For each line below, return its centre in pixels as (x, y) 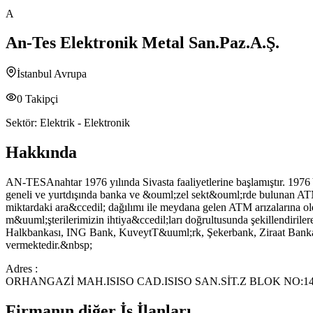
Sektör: (23, 123)
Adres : (22, 269)
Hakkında (41, 153)
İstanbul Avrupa (52, 74)
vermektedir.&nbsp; (49, 245)
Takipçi (40, 99)
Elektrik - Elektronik (85, 123)
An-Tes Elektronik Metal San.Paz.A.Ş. (143, 43)
